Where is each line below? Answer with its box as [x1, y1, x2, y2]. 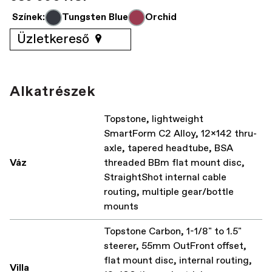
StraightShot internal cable [104, 171, 226, 185]
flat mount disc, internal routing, [104, 254, 252, 268]
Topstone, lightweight [104, 113, 203, 126]
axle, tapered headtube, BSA [104, 142, 233, 155]
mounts [104, 200, 138, 214]
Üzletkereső [16, 30, 92, 48]
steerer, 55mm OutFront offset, [104, 240, 246, 253]
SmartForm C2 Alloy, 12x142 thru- [104, 127, 257, 141]
